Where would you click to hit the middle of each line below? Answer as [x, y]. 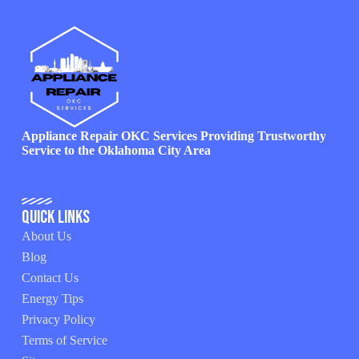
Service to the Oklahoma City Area [116, 151]
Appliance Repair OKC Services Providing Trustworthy [173, 136]
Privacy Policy [58, 319]
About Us [46, 236]
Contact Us [50, 277]
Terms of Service [64, 340]
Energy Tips [52, 298]
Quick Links [55, 217]
